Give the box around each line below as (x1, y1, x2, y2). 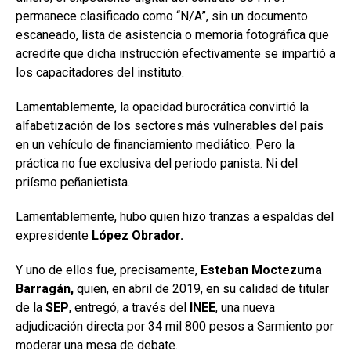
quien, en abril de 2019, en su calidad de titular (74, 280, 329, 296)
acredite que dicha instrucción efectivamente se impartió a (16, 45, 335, 61)
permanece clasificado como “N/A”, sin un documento (16, 8, 308, 24)
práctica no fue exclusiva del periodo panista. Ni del (16, 155, 298, 171)
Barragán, (16, 280, 74, 296)
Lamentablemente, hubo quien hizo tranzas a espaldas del (16, 208, 334, 224)
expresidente (16, 227, 92, 243)
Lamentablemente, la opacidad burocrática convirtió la (16, 99, 309, 114)
